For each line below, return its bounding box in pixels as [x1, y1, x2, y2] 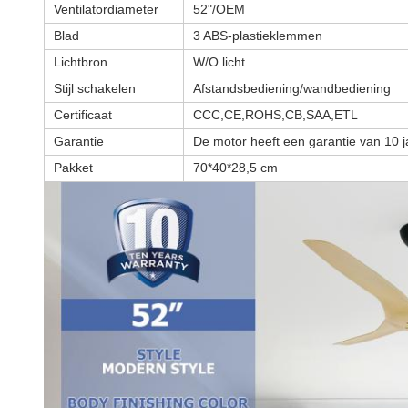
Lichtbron [54, 55, 107, 69]
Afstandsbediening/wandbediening [193, 81, 391, 96]
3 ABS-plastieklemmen [193, 28, 322, 43]
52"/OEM [193, 2, 245, 16]
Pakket [54, 160, 93, 175]
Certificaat [54, 107, 112, 122]
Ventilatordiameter [54, 2, 158, 16]
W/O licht [193, 55, 245, 69]
